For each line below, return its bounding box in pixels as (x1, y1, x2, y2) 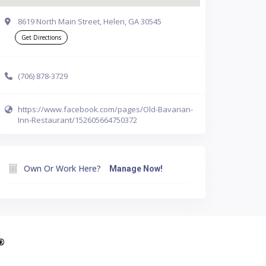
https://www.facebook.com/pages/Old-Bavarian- (18, 104, 193, 115)
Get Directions (21, 33, 61, 42)
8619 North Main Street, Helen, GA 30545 (18, 16, 161, 27)
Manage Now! (109, 164, 163, 173)
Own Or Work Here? (24, 163, 101, 174)
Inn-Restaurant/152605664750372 (18, 115, 137, 125)
